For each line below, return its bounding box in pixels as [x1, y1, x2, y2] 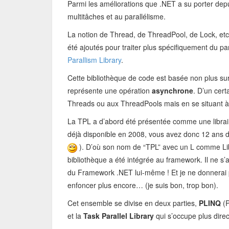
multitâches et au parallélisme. [67, 11, 166, 21]
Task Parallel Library [83, 211, 154, 221]
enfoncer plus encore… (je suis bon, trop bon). [67, 180, 218, 190]
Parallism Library [67, 55, 121, 65]
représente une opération [67, 85, 152, 96]
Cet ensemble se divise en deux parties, [67, 198, 199, 208]
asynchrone [152, 85, 193, 96]
